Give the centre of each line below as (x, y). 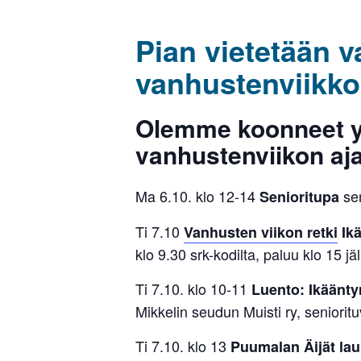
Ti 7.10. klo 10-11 (193, 289)
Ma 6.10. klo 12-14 (197, 196)
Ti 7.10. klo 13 (183, 346)
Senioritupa (299, 197)
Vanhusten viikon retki (261, 232)
